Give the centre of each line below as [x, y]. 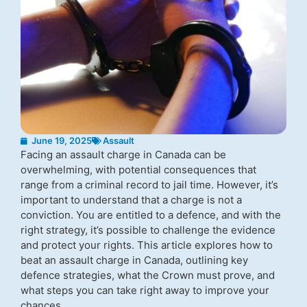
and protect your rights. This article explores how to [147, 245]
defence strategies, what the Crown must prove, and [148, 275]
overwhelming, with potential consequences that [138, 170]
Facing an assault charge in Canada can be [123, 155]
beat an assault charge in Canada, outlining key [134, 260]
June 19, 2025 [62, 140]
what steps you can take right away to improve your [145, 290]
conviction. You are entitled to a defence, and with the [151, 215]
